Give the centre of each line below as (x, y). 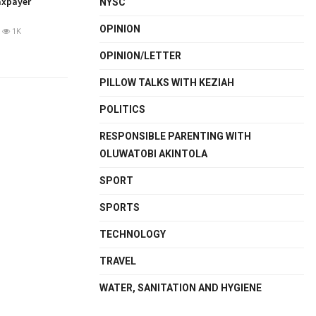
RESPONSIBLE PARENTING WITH (175, 136)
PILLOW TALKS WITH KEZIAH (167, 83)
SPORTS (120, 207)
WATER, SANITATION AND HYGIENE (181, 288)
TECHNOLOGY (133, 234)
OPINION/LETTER (140, 56)
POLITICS (122, 109)
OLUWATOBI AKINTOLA (153, 154)
